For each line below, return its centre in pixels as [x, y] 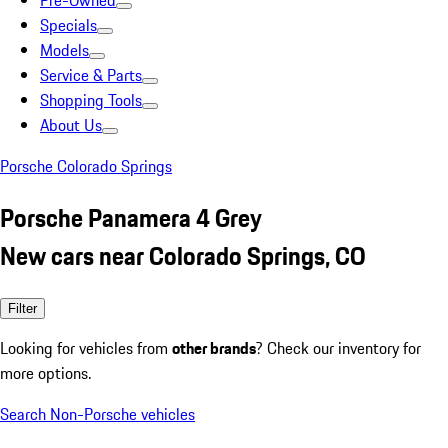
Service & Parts [91, 75]
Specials [68, 25]
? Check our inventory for [338, 347]
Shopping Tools [91, 100]
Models [64, 50]
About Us [71, 125]
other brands [214, 347]
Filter [22, 308]
